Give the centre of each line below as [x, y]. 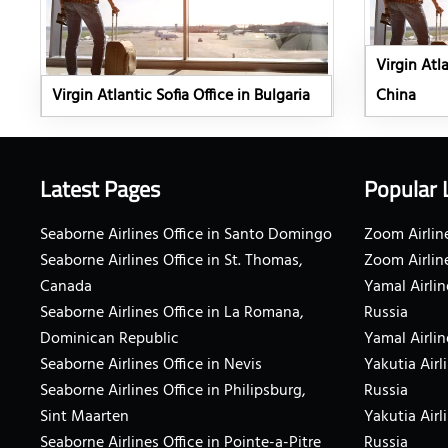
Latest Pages [100, 189]
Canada [66, 287]
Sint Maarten [84, 417]
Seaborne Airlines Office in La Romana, [172, 313]
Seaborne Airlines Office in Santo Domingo [186, 235]
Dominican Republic [109, 339]
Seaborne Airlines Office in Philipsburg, [173, 391]
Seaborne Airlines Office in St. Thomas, [171, 261]
